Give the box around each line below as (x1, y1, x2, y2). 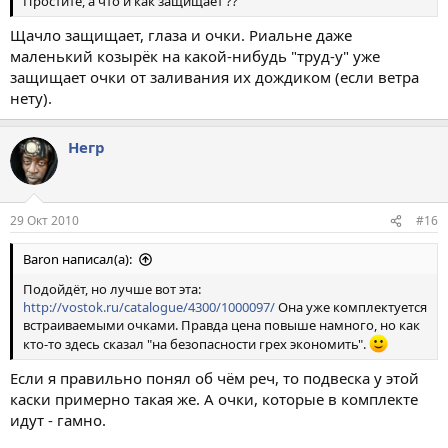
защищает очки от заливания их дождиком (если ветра (10, 66, 419, 87)
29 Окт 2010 (10, 212, 79, 230)
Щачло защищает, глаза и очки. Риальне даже (10, 24, 352, 45)
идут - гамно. (10, 409, 106, 430)
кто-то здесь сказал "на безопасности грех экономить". (23, 335, 369, 354)
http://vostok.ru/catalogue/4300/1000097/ (23, 298, 275, 317)
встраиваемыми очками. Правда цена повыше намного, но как (23, 316, 420, 335)
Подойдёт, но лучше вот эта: (23, 280, 201, 299)
